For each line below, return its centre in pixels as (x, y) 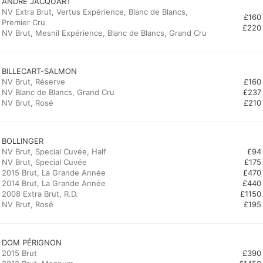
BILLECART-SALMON (39, 71)
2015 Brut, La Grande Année (54, 173)
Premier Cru (23, 22)
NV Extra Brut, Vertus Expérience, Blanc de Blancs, (95, 12)
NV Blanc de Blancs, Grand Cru (58, 92)
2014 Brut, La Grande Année (54, 183)
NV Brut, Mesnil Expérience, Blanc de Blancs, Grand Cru (104, 33)
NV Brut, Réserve (33, 82)
